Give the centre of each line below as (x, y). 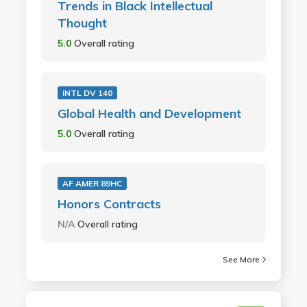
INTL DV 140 (87, 93)
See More (242, 259)
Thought (82, 23)
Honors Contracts (109, 204)
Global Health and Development (149, 113)
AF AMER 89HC (92, 183)
